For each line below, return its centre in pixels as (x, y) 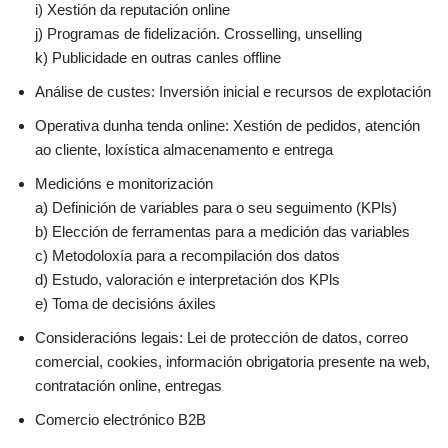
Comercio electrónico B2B (120, 419)
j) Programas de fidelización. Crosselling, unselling (198, 33)
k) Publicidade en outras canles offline (158, 57)
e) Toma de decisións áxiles (125, 303)
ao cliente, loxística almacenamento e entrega (184, 149)
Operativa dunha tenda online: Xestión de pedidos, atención (227, 125)
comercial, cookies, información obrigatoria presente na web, (232, 361)
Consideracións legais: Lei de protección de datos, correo (221, 337)
